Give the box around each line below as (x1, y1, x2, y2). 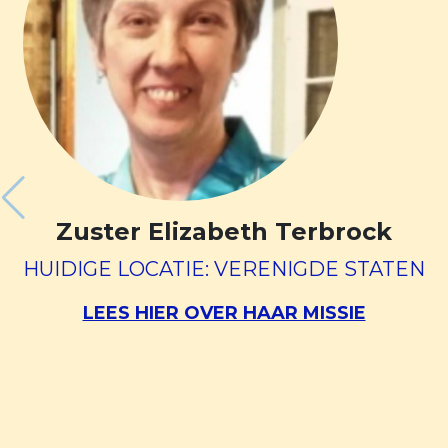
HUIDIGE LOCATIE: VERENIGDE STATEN (23, 256, 425, 281)
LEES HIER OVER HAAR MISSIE (82, 301, 366, 324)
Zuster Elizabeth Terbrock (56, 216, 392, 246)
